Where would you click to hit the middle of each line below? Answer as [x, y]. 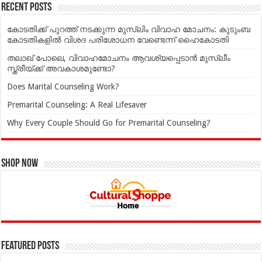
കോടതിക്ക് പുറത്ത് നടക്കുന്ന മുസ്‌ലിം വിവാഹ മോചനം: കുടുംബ [129, 30]
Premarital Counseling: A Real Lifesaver [77, 105]
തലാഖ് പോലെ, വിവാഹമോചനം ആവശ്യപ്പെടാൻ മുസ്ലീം [119, 58]
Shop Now [20, 164]
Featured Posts [30, 247]
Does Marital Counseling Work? [63, 87]
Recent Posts [27, 8]
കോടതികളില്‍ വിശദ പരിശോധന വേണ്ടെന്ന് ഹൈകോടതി [118, 40]
